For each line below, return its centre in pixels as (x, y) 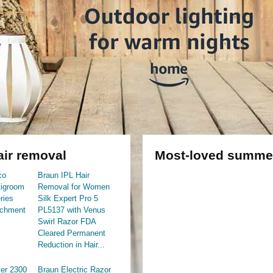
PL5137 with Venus (71, 210)
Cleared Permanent (71, 233)
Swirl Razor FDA (66, 222)
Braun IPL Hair (63, 175)
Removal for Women (73, 187)
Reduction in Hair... (71, 245)
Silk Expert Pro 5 (68, 198)
